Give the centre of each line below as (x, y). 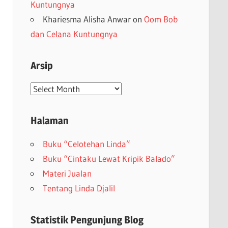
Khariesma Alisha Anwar (87, 19)
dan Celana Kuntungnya (74, 34)
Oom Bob (161, 19)
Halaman (49, 120)
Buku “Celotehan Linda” (86, 144)
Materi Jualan (67, 173)
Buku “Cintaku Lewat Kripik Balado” (109, 158)
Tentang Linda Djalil (79, 188)
